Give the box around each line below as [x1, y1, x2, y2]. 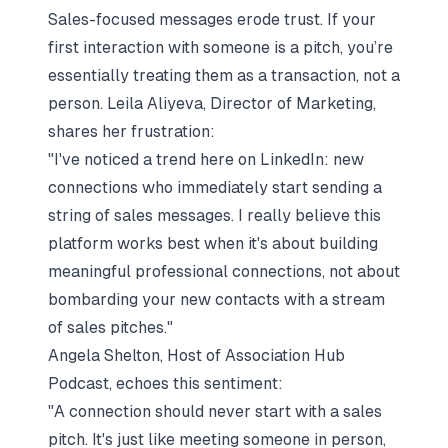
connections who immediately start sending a [48, 178, 382, 197]
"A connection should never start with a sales [48, 402, 382, 421]
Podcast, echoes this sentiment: [48, 374, 283, 393]
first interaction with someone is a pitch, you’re [48, 38, 393, 57]
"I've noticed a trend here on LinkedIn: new [48, 150, 364, 169]
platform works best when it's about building [48, 234, 378, 253]
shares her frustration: [48, 122, 215, 141]
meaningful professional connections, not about [48, 262, 400, 281]
